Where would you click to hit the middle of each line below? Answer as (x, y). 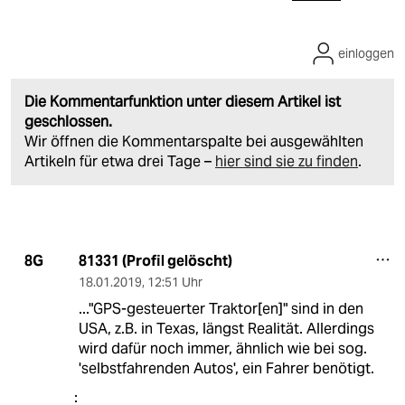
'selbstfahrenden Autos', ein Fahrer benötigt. (226, 368)
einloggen (366, 53)
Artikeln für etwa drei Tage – (120, 161)
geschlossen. (68, 121)
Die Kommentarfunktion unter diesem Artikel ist (183, 101)
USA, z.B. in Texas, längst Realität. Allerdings (226, 328)
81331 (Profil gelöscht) (155, 260)
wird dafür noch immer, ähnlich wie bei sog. (222, 348)
